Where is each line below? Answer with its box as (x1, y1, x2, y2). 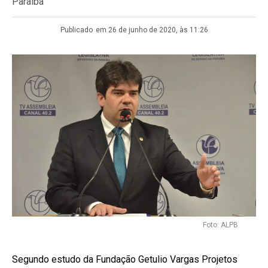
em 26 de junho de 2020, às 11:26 (95, 26, 208, 35)
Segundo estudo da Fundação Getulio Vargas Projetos (12, 253, 237, 265)
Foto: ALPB (203, 220, 238, 229)
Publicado (60, 26, 93, 35)
